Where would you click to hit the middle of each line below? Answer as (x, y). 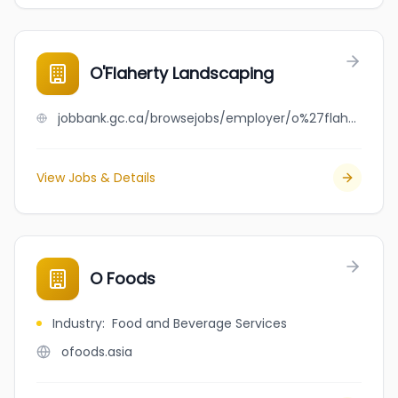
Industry (77, 323)
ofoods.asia (97, 352)
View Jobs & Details (96, 178)
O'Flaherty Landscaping (182, 73)
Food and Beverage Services (199, 323)
